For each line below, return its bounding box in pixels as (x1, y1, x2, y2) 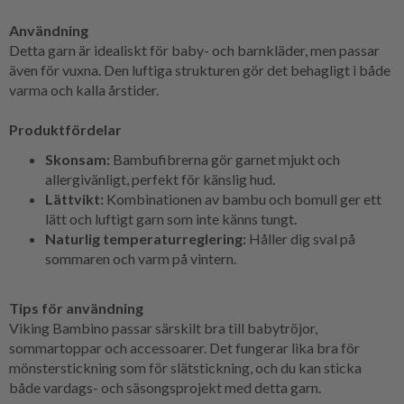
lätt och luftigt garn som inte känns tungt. (45, 209, 297, 227)
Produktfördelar (9, 120, 122, 138)
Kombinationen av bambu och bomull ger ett (104, 189, 381, 207)
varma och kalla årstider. (9, 80, 159, 98)
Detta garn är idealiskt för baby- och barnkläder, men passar (9, 41, 380, 59)
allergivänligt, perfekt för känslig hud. (45, 170, 275, 188)
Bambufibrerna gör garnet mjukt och (110, 150, 340, 168)
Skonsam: (45, 150, 110, 168)
